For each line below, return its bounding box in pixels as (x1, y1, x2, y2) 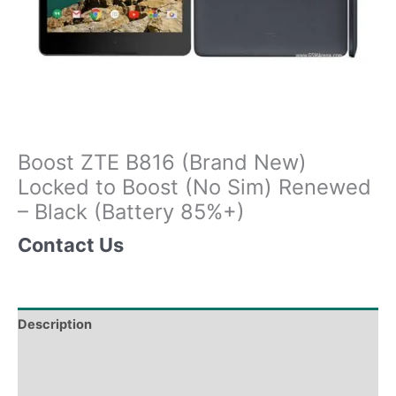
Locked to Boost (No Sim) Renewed (18, 173, 371, 200)
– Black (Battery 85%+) (18, 198, 245, 225)
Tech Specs (18, 350, 92, 367)
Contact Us (18, 233, 124, 257)
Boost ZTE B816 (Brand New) (18, 148, 307, 175)
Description (18, 316, 92, 332)
